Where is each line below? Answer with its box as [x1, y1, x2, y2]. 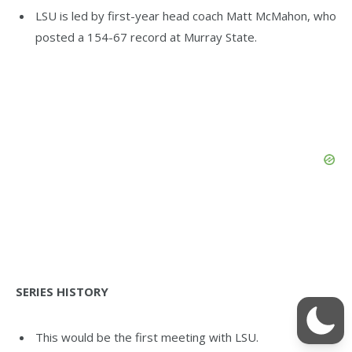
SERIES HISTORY [16, 283, 108, 299]
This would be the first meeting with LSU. [35, 329, 258, 346]
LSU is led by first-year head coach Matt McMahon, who [35, 7, 336, 24]
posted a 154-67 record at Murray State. [35, 28, 257, 45]
